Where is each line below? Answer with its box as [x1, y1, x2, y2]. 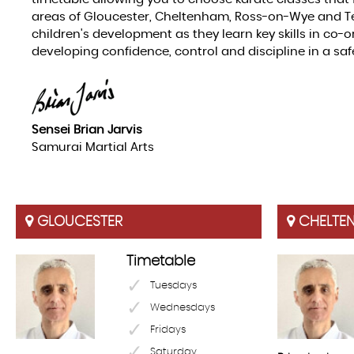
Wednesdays [150, 302, 215, 313]
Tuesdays [150, 280, 197, 291]
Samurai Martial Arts [32, 141, 154, 154]
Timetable [126, 254, 195, 269]
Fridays [150, 324, 186, 335]
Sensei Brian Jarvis [32, 124, 142, 137]
